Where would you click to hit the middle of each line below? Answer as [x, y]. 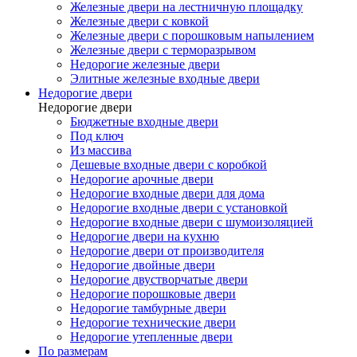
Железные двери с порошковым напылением [192, 36]
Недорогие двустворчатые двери [159, 280]
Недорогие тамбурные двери [148, 308]
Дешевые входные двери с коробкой [169, 165]
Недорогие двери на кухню [145, 237]
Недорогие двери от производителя [167, 251]
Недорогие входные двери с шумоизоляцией [192, 222]
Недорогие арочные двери [142, 179]
